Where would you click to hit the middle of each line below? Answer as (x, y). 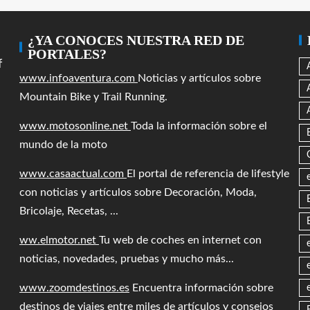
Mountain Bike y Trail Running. (93, 97)
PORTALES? (67, 54)
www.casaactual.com (73, 174)
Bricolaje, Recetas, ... (69, 211)
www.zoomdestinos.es (74, 288)
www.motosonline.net (75, 126)
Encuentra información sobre (201, 288)
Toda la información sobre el (199, 126)
